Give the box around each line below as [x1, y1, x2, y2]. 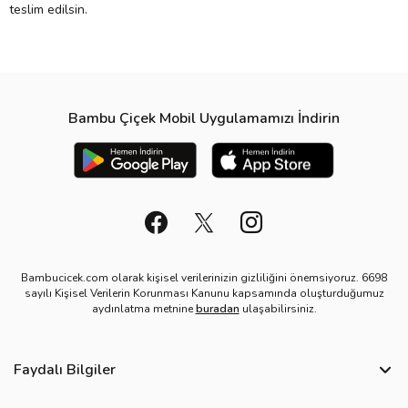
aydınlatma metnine [91, 301, 196, 316]
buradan [195, 301, 240, 316]
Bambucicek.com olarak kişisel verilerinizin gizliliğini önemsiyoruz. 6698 [21, 270, 387, 285]
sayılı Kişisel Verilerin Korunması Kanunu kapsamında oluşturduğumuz [24, 285, 384, 301]
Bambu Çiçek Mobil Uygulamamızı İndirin [68, 107, 340, 128]
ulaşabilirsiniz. [239, 301, 317, 316]
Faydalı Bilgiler [14, 359, 116, 380]
